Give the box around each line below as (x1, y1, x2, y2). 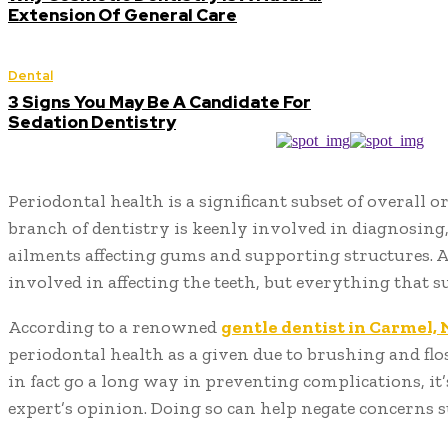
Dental (8, 67, 53, 84)
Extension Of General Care (8, 4, 237, 26)
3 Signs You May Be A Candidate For (8, 91, 311, 113)
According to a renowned (8, 316, 221, 338)
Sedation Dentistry (8, 111, 176, 133)
